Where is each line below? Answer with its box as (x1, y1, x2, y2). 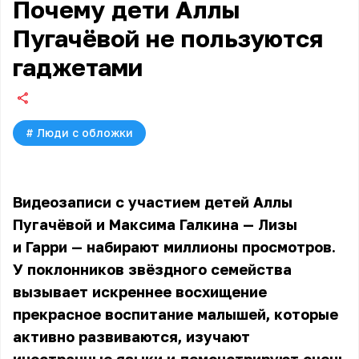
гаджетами (13, 53, 143, 82)
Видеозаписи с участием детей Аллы (13, 193, 292, 211)
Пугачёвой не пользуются (13, 24, 323, 53)
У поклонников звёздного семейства (13, 260, 292, 278)
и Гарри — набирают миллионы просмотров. (13, 238, 336, 256)
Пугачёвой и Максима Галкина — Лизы (13, 216, 297, 233)
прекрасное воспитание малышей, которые (13, 305, 338, 323)
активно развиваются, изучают (13, 328, 250, 345)
